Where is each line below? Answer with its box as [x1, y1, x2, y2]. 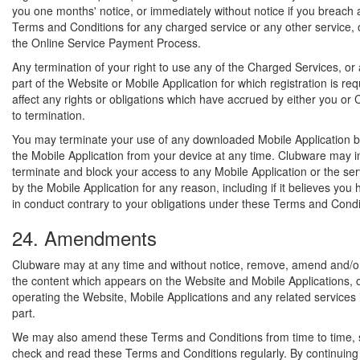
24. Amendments [12, 223, 157, 252]
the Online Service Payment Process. [12, 35, 201, 51]
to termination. [12, 107, 85, 123]
